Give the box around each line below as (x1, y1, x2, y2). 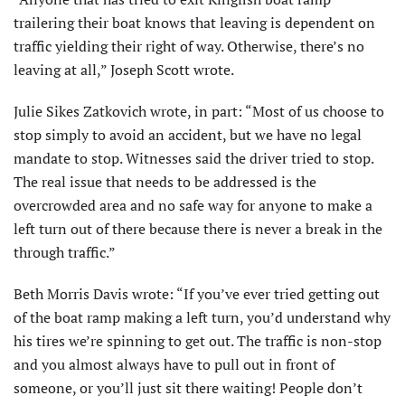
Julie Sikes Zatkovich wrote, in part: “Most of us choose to (14, 101, 384, 122)
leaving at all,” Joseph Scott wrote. (14, 60, 234, 80)
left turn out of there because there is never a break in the (14, 219, 382, 240)
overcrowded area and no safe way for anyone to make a (14, 195, 372, 216)
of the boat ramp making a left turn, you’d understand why (14, 307, 391, 328)
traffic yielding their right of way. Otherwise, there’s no (14, 36, 364, 57)
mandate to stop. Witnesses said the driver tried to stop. (14, 148, 373, 169)
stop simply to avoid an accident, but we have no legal (14, 125, 362, 146)
